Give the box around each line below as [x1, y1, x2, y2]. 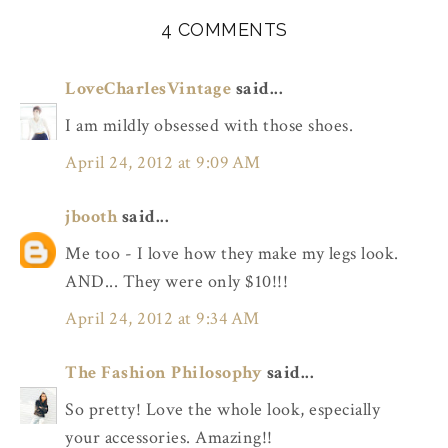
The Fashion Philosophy [65, 361, 262, 385]
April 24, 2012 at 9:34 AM [65, 306, 260, 330]
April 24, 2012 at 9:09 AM [65, 150, 261, 174]
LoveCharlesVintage [65, 77, 231, 101]
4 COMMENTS [160, 19, 288, 41]
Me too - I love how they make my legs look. [65, 242, 399, 266]
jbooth [65, 205, 117, 229]
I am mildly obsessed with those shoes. [65, 114, 353, 138]
